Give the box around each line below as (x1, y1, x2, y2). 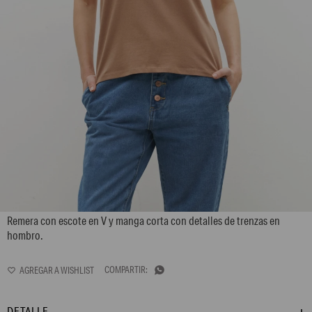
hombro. (7, 228, 43, 242)
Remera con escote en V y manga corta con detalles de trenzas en (7, 213, 280, 228)
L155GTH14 (23, 194, 61, 206)
